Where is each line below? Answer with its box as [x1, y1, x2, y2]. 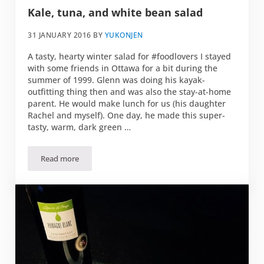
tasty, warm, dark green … [28, 121, 131, 133]
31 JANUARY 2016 [28, 30, 91, 41]
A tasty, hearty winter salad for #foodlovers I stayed [28, 50, 232, 62]
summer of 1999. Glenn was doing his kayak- [28, 74, 206, 85]
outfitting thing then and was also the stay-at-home [28, 85, 232, 97]
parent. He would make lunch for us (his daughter [28, 97, 226, 109]
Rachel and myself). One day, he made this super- [28, 109, 226, 121]
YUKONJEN [104, 30, 143, 41]
